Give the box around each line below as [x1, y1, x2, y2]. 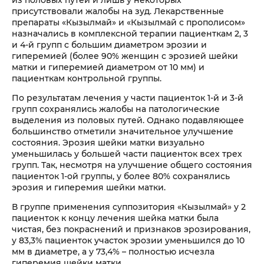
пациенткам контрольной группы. [12, 73, 161, 84]
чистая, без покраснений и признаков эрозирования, [12, 224, 250, 235]
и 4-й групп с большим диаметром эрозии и [12, 39, 207, 50]
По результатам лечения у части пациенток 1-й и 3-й [12, 93, 243, 103]
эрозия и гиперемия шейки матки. [12, 182, 166, 193]
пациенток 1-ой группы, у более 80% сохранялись [12, 171, 230, 181]
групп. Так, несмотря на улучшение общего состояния [12, 160, 252, 170]
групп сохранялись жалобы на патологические [12, 104, 220, 114]
